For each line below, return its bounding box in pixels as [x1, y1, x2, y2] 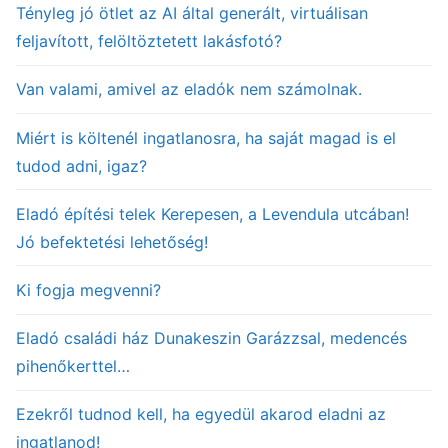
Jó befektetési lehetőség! [16, 231, 208, 252]
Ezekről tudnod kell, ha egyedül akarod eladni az [16, 404, 386, 425]
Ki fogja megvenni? [16, 280, 161, 301]
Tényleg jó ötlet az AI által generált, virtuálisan [16, 3, 368, 24]
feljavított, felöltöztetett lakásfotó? [16, 31, 282, 52]
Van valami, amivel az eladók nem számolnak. [16, 79, 362, 100]
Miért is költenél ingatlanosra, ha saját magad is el [16, 127, 396, 148]
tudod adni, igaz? [16, 155, 147, 176]
